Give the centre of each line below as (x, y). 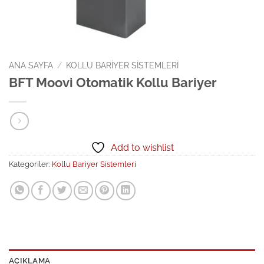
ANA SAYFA (31, 66)
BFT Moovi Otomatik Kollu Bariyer (113, 83)
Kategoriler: (30, 164)
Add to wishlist (142, 147)
